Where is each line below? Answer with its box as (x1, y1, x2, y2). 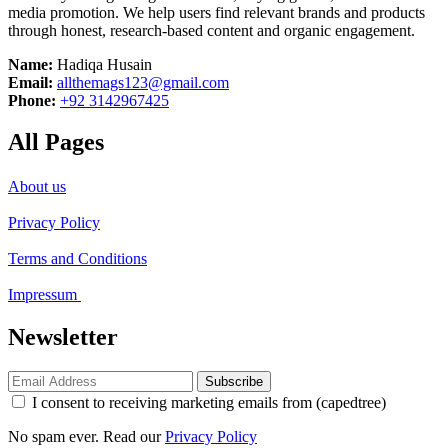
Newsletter (8, 324, 118, 351)
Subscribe (205, 374, 263, 390)
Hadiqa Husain (57, 55, 152, 73)
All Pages (8, 129, 104, 156)
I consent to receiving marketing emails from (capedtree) (32, 394, 386, 412)
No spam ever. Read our (8, 428, 165, 446)
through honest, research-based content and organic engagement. (8, 21, 415, 39)
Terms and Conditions (8, 250, 147, 268)
